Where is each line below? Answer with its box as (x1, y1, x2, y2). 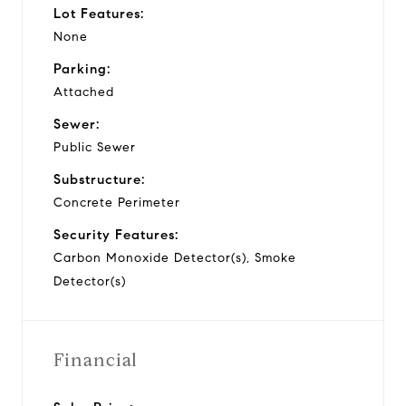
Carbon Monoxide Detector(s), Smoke (53, 249, 296, 266)
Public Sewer (53, 139, 136, 155)
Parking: (53, 60, 111, 77)
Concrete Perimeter (53, 194, 180, 210)
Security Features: (53, 226, 179, 243)
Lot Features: (53, 5, 144, 22)
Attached (53, 83, 114, 100)
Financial (53, 348, 138, 372)
